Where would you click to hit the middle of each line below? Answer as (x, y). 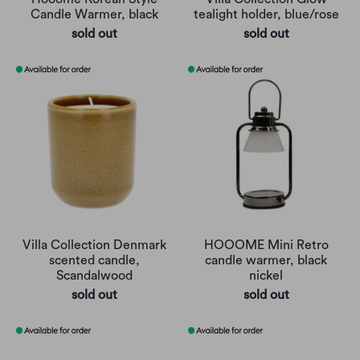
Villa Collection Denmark (94, 245)
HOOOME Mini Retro (266, 245)
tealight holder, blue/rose (266, 15)
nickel (266, 276)
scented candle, (94, 261)
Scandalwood (94, 276)
